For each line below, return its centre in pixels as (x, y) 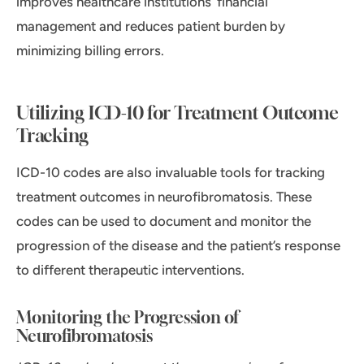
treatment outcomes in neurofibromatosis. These (164, 197)
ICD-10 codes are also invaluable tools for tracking (171, 173)
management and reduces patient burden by (151, 26)
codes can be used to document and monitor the (164, 221)
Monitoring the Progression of (128, 318)
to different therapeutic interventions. (130, 270)
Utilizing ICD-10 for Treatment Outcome (178, 113)
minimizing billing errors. (90, 51)
